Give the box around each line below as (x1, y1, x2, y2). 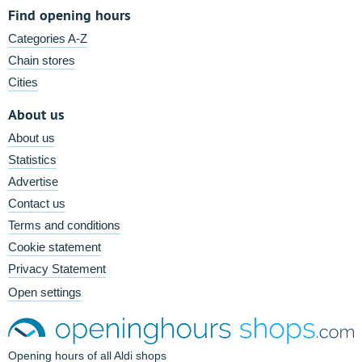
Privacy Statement (8, 262, 106, 276)
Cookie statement (8, 240, 101, 254)
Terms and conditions (8, 218, 120, 232)
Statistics (8, 153, 57, 166)
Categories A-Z (8, 32, 87, 45)
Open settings (8, 285, 82, 299)
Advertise (8, 175, 58, 188)
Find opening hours (8, 6, 131, 24)
